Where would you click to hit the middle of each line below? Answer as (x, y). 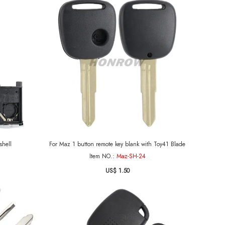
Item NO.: (103, 156)
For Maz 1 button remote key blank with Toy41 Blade (117, 144)
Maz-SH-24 (131, 156)
